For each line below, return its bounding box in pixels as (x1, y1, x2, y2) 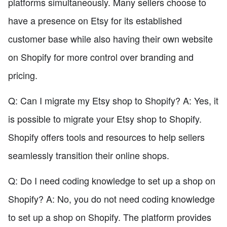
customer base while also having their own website (8, 32, 213, 46)
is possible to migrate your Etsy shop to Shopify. (8, 112, 202, 126)
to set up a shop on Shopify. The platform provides (8, 210, 211, 224)
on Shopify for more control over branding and (8, 50, 194, 64)
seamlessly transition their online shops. (8, 148, 169, 162)
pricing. (8, 68, 37, 82)
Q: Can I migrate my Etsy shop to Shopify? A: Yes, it (8, 94, 218, 107)
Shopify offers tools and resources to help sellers (8, 130, 205, 144)
